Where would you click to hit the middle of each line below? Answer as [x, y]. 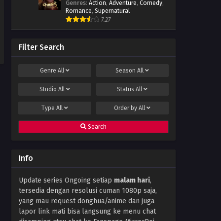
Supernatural [112, 11]
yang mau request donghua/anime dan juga [87, 201]
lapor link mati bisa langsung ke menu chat [87, 212]
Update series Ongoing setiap [66, 181]
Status [127, 90]
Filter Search [41, 48]
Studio [49, 90]
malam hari [132, 181]
